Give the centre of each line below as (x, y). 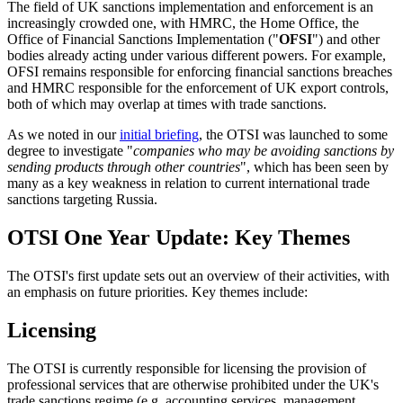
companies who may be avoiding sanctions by (264, 151)
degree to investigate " (70, 151)
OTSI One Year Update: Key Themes (179, 238)
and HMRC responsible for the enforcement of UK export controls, (198, 88)
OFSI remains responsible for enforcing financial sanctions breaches (200, 72)
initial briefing (159, 135)
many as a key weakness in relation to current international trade (188, 184)
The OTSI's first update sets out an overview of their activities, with (198, 276)
